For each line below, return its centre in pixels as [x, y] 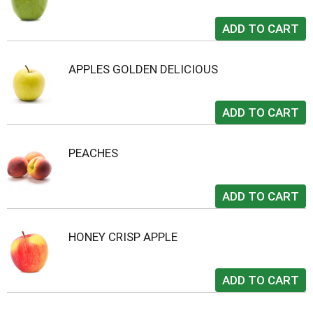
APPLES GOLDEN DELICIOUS [143, 69]
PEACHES [93, 153]
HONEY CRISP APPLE [123, 237]
